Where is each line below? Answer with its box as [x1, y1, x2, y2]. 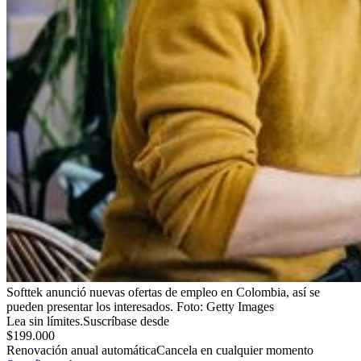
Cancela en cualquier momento [156, 342, 313, 357]
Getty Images [206, 299, 274, 313]
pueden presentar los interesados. [6, 299, 173, 313]
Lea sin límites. [6, 313, 83, 328]
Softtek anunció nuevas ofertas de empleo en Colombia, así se [6, 284, 320, 299]
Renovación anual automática [6, 342, 156, 357]
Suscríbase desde [83, 313, 169, 328]
